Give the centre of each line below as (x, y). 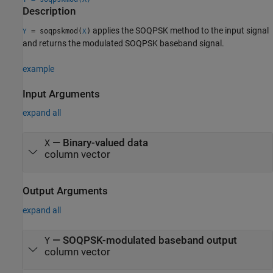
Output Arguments (65, 191)
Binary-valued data (105, 143)
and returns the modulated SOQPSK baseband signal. (123, 43)
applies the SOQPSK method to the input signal (180, 30)
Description (49, 12)
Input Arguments (61, 94)
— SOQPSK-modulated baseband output (143, 240)
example (38, 69)
